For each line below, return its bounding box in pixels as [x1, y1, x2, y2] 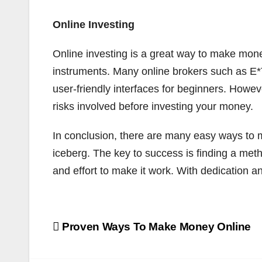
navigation [52, 237, 147, 260]
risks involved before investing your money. [53, 101, 253, 112]
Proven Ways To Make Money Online [59, 220, 251, 233]
